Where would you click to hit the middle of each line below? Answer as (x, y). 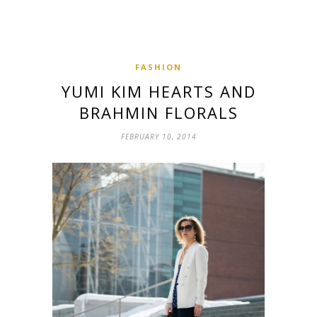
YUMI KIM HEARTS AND (158, 92)
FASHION (158, 67)
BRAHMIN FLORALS (158, 113)
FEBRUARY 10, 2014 (158, 137)
